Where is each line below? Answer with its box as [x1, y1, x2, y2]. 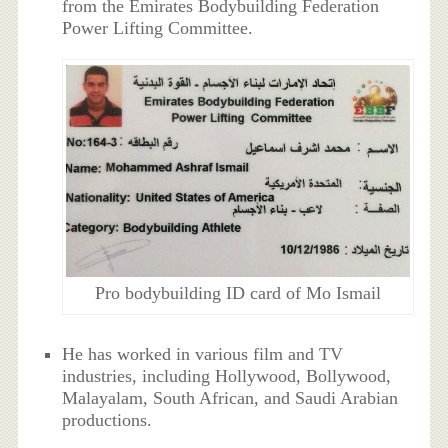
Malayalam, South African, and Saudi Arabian [62, 388, 399, 409]
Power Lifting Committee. [62, 17, 254, 38]
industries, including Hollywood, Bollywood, [62, 366, 392, 387]
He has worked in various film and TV [62, 344, 344, 365]
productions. [62, 410, 153, 431]
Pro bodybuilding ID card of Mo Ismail [94, 282, 381, 303]
